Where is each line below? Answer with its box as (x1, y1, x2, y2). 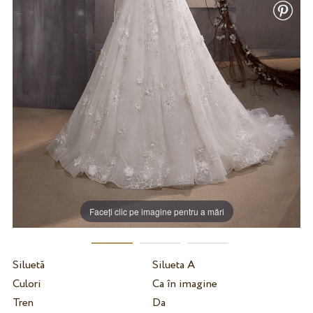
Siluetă (12, 256, 45, 273)
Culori (12, 275, 41, 292)
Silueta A (152, 256, 195, 273)
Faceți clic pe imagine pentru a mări (89, 205, 224, 217)
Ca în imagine (152, 275, 217, 292)
